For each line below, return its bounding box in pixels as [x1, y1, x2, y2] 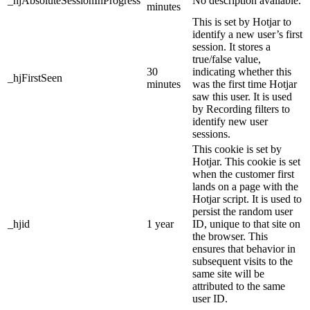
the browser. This [192, 230, 268, 243]
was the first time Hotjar [192, 78, 297, 91]
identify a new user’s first [192, 28, 302, 41]
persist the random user [192, 206, 293, 218]
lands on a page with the [192, 181, 298, 193]
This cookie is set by [192, 143, 282, 156]
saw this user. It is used [192, 91, 292, 103]
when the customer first [192, 168, 294, 181]
